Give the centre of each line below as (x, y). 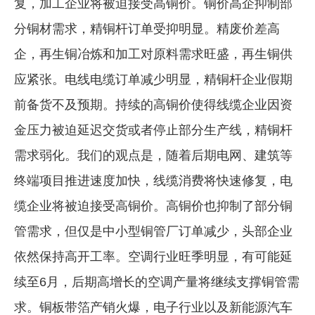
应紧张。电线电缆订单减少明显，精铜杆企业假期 (153, 79)
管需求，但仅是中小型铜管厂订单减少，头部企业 (153, 231)
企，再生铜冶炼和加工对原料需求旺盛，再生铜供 (153, 54)
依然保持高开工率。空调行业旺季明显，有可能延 (153, 256)
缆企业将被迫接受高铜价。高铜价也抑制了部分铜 (153, 206)
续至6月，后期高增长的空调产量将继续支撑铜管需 (157, 282)
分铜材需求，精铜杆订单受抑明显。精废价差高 (147, 28)
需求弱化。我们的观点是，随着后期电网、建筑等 (153, 155)
